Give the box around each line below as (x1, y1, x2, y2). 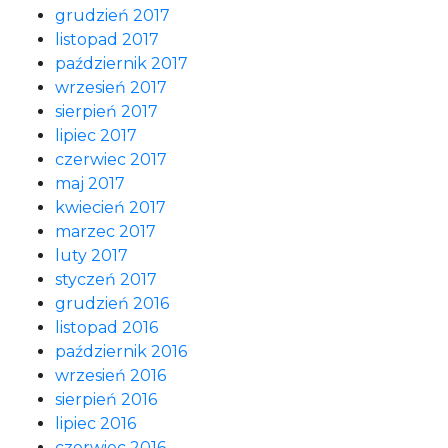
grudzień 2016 (55, 294, 169, 313)
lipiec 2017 (55, 126, 137, 145)
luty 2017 (55, 246, 128, 265)
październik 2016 (55, 342, 187, 361)
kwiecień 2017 (55, 198, 166, 217)
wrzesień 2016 (55, 366, 166, 385)
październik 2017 (55, 54, 188, 73)
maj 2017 (55, 174, 125, 193)
